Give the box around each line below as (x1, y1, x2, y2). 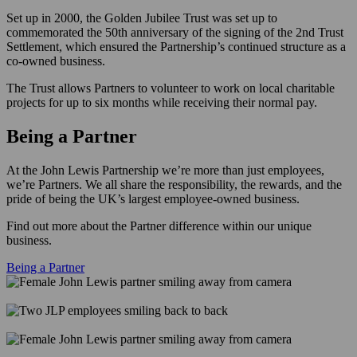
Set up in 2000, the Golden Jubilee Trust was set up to (6, 10, 277, 25)
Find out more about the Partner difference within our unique (6, 218, 312, 233)
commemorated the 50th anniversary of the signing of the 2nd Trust (6, 25, 343, 39)
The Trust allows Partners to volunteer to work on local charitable (6, 80, 335, 95)
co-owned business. (6, 53, 105, 68)
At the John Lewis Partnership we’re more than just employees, (6, 163, 324, 177)
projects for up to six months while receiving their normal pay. (6, 95, 317, 109)
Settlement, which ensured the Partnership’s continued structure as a (6, 39, 346, 53)
